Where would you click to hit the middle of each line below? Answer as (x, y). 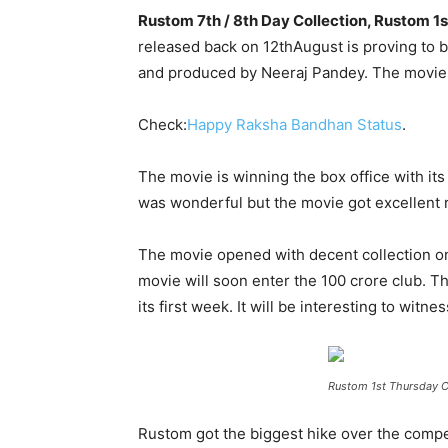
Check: (162, 124)
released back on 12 (208, 46)
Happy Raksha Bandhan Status (294, 124)
